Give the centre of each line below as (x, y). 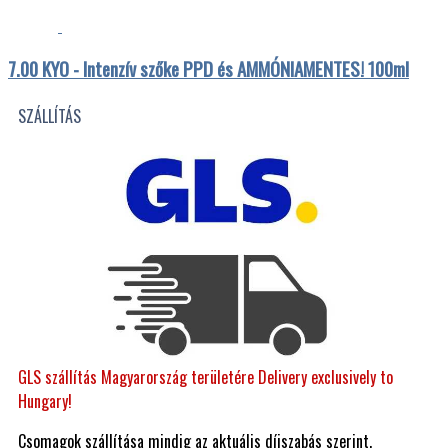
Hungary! (45, 400)
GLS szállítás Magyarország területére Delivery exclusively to (205, 376)
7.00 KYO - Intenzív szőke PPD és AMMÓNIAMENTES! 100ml (208, 69)
